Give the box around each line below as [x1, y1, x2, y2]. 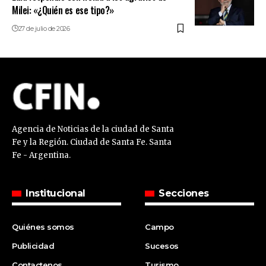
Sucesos [145, 240, 179, 251]
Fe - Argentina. [12, 150, 71, 160]
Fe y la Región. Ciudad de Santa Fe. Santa [12, 137, 172, 147]
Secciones [159, 187, 209, 199]
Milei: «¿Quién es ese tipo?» [12, 2, 114, 17]
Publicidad [12, 240, 55, 251]
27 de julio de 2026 [18, 24, 70, 33]
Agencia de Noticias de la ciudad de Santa [12, 123, 174, 134]
